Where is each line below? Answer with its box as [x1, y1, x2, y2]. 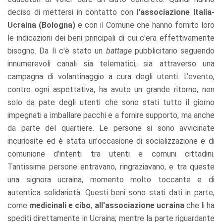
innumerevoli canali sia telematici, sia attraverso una [7, 58, 215, 68]
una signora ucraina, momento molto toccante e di [7, 174, 215, 184]
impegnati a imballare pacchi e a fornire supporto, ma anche [7, 110, 215, 120]
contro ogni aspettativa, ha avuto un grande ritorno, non [7, 84, 215, 94]
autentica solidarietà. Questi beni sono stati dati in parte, [7, 187, 215, 197]
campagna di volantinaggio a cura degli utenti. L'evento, [7, 71, 215, 81]
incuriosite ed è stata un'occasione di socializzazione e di [7, 136, 215, 146]
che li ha [184, 200, 215, 210]
